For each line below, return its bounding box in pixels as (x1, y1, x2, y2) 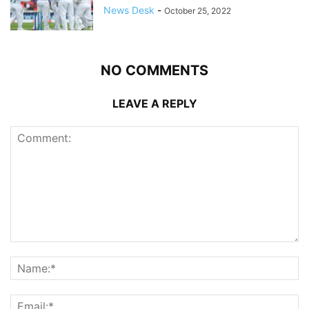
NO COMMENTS (101, 62, 208, 79)
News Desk (103, 4, 154, 17)
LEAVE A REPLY (112, 97, 197, 111)
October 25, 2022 (164, 6, 231, 17)
